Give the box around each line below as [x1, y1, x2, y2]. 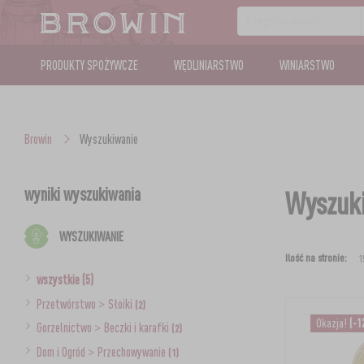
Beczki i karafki [103, 320, 171, 336]
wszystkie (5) [36, 272, 93, 288]
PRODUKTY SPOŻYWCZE [40, 58, 138, 72]
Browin [24, 131, 52, 146]
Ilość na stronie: [284, 250, 347, 264]
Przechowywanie [97, 344, 168, 359]
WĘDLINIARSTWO [173, 58, 244, 72]
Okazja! [315, 315, 349, 330]
